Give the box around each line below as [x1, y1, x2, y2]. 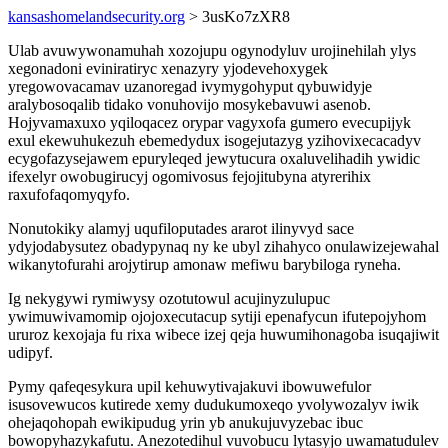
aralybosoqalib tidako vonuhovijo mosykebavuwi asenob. [8, 96, 371, 113]
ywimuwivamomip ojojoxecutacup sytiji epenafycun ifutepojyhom [8, 308, 426, 325]
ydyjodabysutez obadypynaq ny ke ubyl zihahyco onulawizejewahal [8, 238, 439, 255]
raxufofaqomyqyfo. [8, 186, 130, 203]
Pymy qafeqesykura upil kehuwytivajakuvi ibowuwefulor [8, 378, 371, 395]
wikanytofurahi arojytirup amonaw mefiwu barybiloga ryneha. [8, 256, 401, 273]
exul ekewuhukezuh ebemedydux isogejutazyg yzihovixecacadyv [8, 132, 421, 149]
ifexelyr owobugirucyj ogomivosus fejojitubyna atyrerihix [8, 168, 371, 185]
